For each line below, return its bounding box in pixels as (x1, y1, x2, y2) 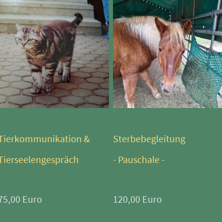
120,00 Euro (113, 193, 162, 206)
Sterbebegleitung (113, 132, 187, 145)
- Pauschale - (113, 153, 166, 166)
